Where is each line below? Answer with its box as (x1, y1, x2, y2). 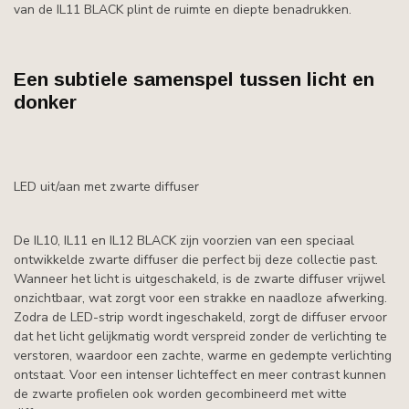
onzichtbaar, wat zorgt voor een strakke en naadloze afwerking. (14, 288, 387, 307)
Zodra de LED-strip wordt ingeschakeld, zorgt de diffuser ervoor (14, 308, 387, 326)
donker (14, 91, 77, 113)
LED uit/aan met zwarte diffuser (14, 178, 199, 196)
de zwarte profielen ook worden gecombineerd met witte (14, 384, 347, 403)
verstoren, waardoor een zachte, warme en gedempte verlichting (14, 346, 392, 364)
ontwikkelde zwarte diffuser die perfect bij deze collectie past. (14, 250, 378, 268)
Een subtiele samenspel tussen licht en (14, 68, 374, 90)
